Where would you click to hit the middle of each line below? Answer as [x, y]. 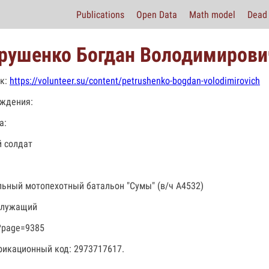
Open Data [157, 14]
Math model [212, 14]
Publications [100, 14]
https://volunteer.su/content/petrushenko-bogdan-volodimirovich [135, 81]
